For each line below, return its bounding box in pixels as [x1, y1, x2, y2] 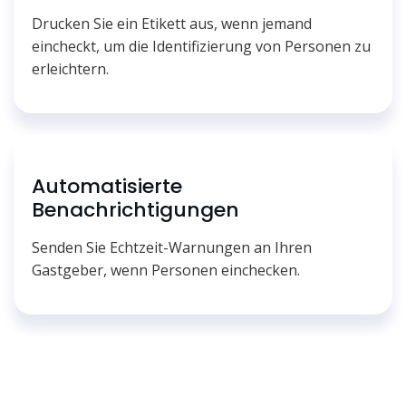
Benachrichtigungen [32, 196, 239, 225]
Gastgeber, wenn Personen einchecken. [32, 260, 300, 281]
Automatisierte [32, 172, 182, 201]
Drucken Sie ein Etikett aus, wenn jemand [32, 14, 312, 34]
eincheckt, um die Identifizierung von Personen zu [32, 36, 371, 57]
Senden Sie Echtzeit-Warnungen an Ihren [32, 237, 312, 258]
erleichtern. [32, 59, 109, 80]
